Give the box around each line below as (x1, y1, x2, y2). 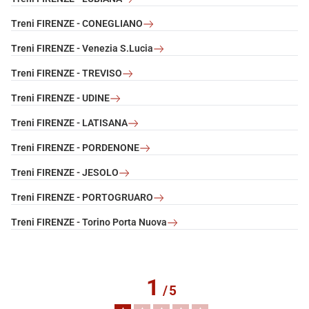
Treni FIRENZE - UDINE (11, 92, 110, 104)
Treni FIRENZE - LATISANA (11, 117, 128, 129)
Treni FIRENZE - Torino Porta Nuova (11, 217, 167, 228)
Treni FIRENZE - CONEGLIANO (11, 18, 143, 30)
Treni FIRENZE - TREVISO (11, 68, 122, 79)
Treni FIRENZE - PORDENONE (11, 142, 139, 154)
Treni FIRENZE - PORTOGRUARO (11, 192, 153, 203)
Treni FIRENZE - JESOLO (11, 167, 119, 179)
